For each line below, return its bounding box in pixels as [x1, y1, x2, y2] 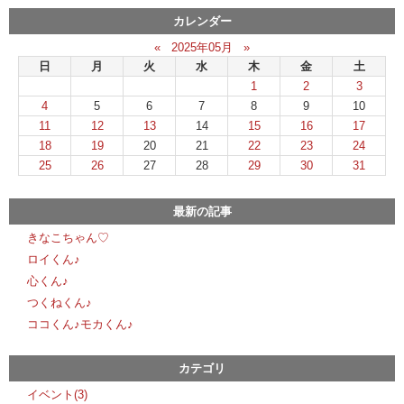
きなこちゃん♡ [27, 231, 109, 245]
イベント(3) [27, 388, 87, 402]
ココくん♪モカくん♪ [27, 317, 133, 332]
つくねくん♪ [27, 296, 92, 310]
